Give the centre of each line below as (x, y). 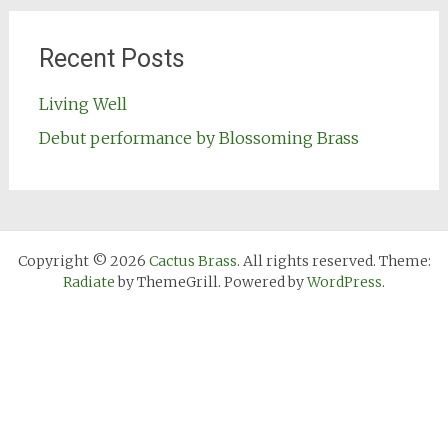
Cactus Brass (192, 261)
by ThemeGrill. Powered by (211, 282)
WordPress (344, 282)
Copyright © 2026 (83, 261)
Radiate (89, 282)
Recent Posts (111, 58)
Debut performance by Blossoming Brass (198, 138)
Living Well (82, 104)
